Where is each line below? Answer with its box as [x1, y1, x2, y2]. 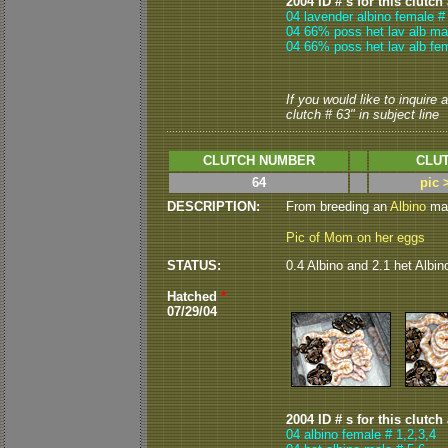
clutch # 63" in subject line [286, 107, 439, 122]
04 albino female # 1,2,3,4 [286, 427, 436, 442]
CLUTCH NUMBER [202, 153, 315, 168]
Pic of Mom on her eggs [286, 230, 425, 245]
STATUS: [167, 258, 221, 273]
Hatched [167, 289, 221, 304]
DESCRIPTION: [167, 199, 260, 214]
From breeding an [286, 199, 390, 214]
